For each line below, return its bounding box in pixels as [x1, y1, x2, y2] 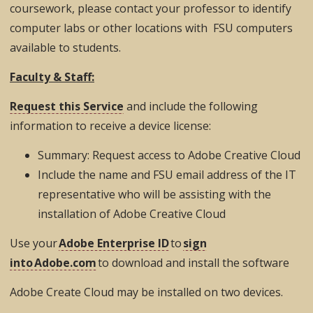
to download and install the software [96, 254, 292, 270]
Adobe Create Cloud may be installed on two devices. [10, 284, 283, 300]
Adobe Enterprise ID [59, 235, 169, 251]
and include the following [124, 98, 258, 114]
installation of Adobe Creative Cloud [38, 205, 228, 221]
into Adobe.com [10, 254, 96, 270]
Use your [10, 235, 59, 251]
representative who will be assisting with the [38, 186, 271, 202]
